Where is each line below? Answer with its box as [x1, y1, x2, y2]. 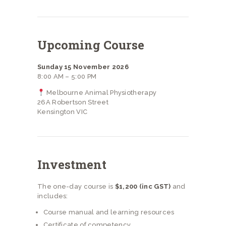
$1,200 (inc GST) [115, 182, 171, 190]
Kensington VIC [37, 107, 88, 116]
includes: [37, 192, 68, 200]
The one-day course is [37, 182, 115, 190]
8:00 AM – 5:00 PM [37, 72, 97, 80]
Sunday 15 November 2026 [37, 63, 129, 71]
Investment [37, 156, 106, 173]
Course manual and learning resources [43, 208, 175, 216]
